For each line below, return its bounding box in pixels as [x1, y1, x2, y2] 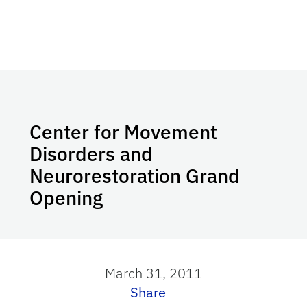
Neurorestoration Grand [29, 163, 241, 188]
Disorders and [29, 141, 153, 167]
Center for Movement [29, 119, 218, 145]
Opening [29, 185, 103, 210]
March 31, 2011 [105, 264, 202, 282]
